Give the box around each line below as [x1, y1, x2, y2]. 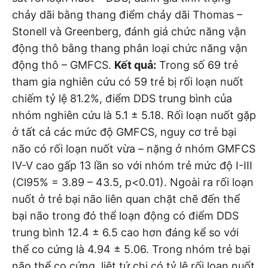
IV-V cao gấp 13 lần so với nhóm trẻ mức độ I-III [12, 159, 252, 172]
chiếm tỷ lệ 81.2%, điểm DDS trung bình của [12, 92, 232, 105]
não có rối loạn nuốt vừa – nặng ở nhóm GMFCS [12, 142, 255, 155]
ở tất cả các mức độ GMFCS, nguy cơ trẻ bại [12, 125, 236, 138]
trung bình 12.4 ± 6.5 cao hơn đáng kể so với [12, 226, 239, 239]
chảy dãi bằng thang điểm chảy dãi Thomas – [12, 8, 242, 21]
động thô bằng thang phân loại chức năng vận [12, 41, 248, 54]
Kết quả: [114, 58, 156, 71]
